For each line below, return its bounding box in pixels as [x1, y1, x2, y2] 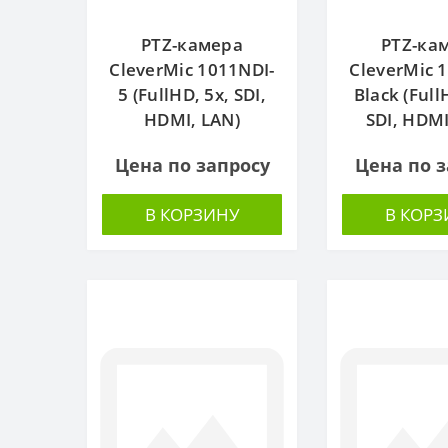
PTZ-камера [141, 32, 243, 56]
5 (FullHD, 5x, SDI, [118, 82, 266, 106]
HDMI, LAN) [143, 107, 240, 131]
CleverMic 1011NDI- [109, 57, 275, 81]
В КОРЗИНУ [144, 202, 240, 226]
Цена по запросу [114, 152, 270, 177]
